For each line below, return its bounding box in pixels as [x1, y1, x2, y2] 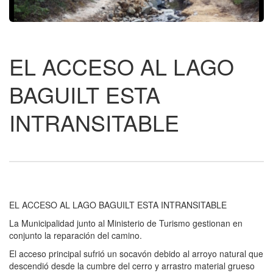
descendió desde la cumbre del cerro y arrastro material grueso [9, 259, 255, 272]
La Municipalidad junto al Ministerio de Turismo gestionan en [9, 216, 243, 229]
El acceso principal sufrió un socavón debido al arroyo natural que [9, 247, 263, 260]
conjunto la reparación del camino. [9, 229, 142, 241]
